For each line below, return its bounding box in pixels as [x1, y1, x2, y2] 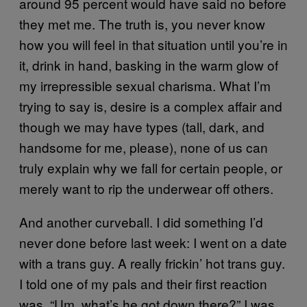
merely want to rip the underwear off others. [19, 179, 273, 197]
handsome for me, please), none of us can [19, 138, 268, 156]
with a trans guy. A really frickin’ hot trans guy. [19, 254, 285, 272]
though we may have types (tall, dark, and [19, 117, 265, 136]
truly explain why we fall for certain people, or [19, 158, 282, 177]
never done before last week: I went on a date [19, 233, 287, 251]
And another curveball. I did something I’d [19, 212, 263, 231]
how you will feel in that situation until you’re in [19, 35, 288, 53]
